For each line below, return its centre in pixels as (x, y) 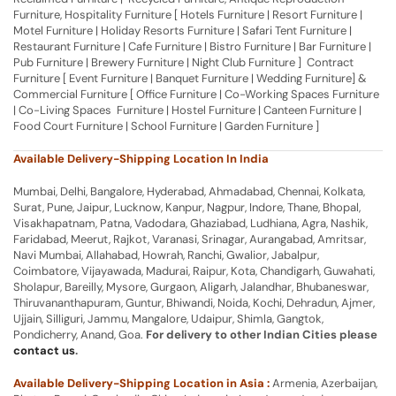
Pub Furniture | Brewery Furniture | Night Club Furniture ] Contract (183, 62)
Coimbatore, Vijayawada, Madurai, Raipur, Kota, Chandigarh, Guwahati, (194, 271)
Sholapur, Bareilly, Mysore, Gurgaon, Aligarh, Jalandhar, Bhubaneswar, (191, 287)
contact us (44, 351)
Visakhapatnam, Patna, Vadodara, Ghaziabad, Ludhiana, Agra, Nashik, (190, 224)
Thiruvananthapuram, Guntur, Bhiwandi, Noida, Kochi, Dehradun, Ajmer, (194, 303)
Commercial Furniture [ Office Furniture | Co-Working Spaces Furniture (196, 94)
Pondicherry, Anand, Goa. (80, 335)
